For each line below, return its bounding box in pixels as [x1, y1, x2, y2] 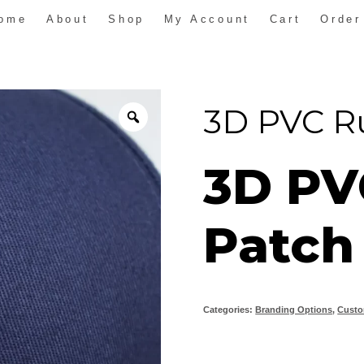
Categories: [203, 304, 256, 314]
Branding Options [255, 304, 333, 314]
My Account [163, 13, 251, 25]
